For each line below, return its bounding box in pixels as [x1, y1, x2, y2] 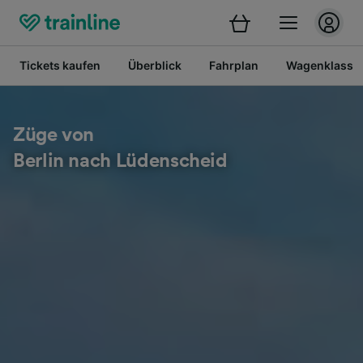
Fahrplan [209, 58, 258, 72]
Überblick [128, 58, 181, 72]
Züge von [13, 126, 95, 145]
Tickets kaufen [19, 58, 100, 72]
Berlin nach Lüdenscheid [13, 152, 228, 171]
